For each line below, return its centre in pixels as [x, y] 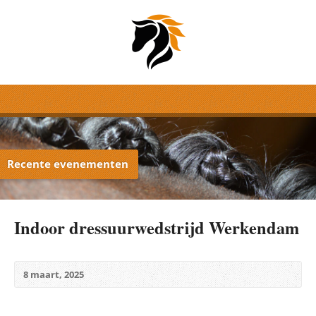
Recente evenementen [68, 164]
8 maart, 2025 [54, 274]
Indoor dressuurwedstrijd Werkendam [157, 227]
